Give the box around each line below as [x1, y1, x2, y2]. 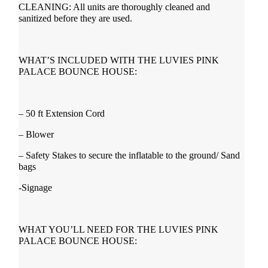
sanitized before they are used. [18, 13, 132, 23]
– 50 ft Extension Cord [18, 108, 105, 118]
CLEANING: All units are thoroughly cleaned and [18, 2, 210, 12]
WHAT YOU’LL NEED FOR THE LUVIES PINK [18, 224, 218, 234]
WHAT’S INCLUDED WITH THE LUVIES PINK [18, 55, 219, 65]
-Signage [18, 182, 52, 193]
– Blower [18, 129, 54, 139]
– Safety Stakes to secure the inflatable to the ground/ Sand [18, 150, 240, 160]
